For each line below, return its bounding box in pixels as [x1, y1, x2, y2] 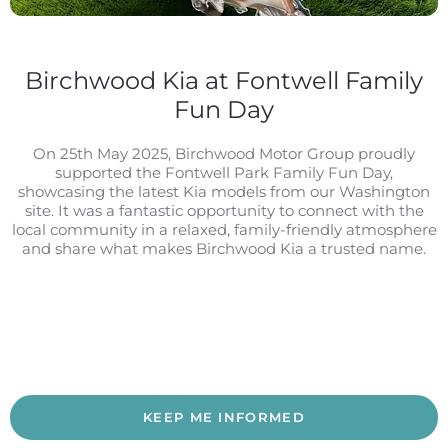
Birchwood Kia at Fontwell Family [25, 66, 423, 95]
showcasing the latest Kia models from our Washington [18, 181, 430, 201]
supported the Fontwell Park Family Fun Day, [55, 162, 393, 182]
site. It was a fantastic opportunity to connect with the [24, 200, 424, 220]
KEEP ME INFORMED [143, 408, 305, 425]
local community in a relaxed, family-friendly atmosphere [11, 219, 437, 239]
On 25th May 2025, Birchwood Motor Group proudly [33, 143, 415, 163]
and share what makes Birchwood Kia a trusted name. [22, 238, 426, 258]
